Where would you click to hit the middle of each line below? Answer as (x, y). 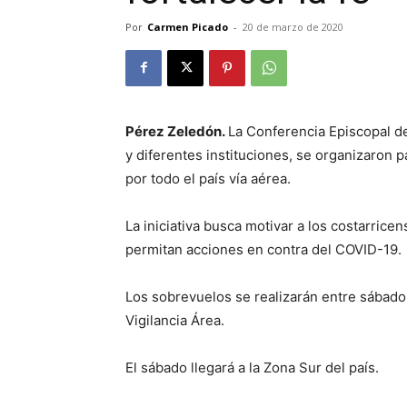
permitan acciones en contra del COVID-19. (263, 249)
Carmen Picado (188, 26)
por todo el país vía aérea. (208, 178)
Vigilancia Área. (175, 320)
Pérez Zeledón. (177, 131)
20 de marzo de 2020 (293, 26)
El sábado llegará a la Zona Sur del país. (252, 367)
